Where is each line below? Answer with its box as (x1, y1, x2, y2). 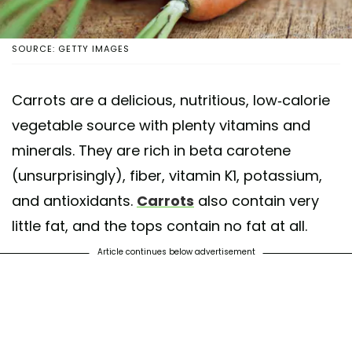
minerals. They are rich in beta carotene (12, 140, 291, 160)
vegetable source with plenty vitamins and (12, 115, 310, 135)
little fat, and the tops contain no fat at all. (12, 215, 307, 236)
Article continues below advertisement (97, 245, 255, 258)
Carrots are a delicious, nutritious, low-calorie (12, 90, 330, 110)
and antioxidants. (12, 190, 137, 211)
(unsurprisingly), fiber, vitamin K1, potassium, (12, 165, 322, 185)
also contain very (194, 190, 319, 211)
